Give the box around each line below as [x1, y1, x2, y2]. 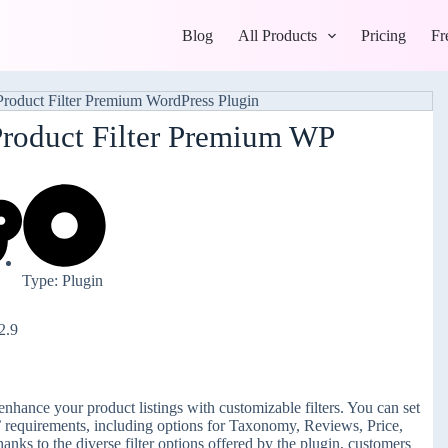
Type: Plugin [22, 272, 104, 290]
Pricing [361, 26, 407, 44]
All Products [238, 26, 318, 44]
